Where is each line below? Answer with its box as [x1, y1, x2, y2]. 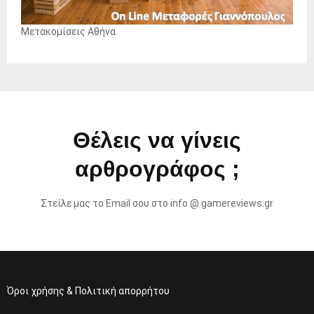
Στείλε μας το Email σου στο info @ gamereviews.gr [41, 198, 273, 210]
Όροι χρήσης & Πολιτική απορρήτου [7, 285, 170, 297]
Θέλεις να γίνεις [73, 128, 241, 153]
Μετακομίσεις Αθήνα [21, 26, 116, 38]
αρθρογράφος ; [74, 156, 240, 182]
